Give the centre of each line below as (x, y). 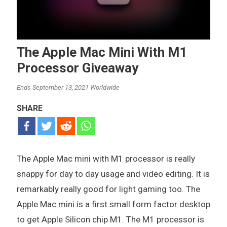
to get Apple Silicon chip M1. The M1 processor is (110, 219)
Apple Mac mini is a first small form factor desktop (113, 204)
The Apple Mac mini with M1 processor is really (106, 158)
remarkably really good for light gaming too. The (108, 189)
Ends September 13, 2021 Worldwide (68, 87)
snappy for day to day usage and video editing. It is (113, 174)
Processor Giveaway (77, 68)
